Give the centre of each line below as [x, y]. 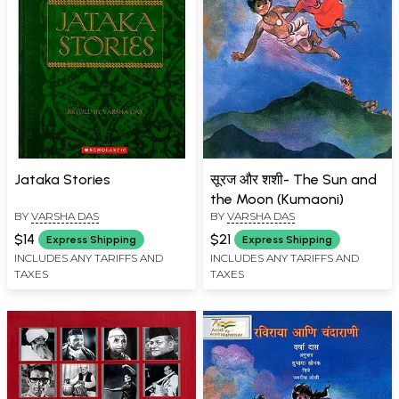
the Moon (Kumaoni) [277, 199]
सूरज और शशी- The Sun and [293, 180]
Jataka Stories [62, 180]
